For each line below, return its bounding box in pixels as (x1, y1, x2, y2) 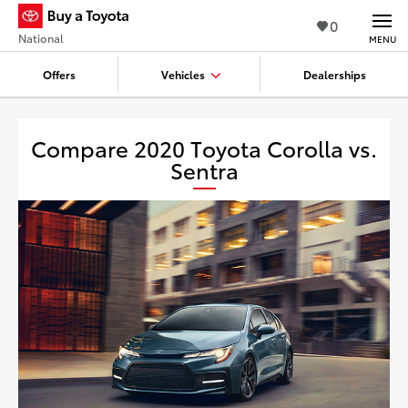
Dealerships (302, 66, 366, 82)
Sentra (169, 154, 239, 185)
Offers (42, 66, 76, 82)
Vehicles (160, 66, 205, 82)
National (18, 30, 64, 46)
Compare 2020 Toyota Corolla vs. (31, 132, 377, 163)
